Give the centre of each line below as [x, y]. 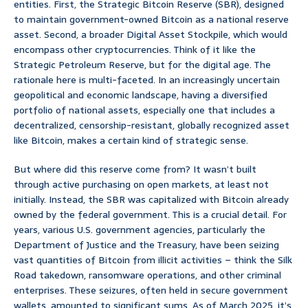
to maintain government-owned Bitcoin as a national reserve [151, 20]
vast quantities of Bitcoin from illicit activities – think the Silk [153, 260]
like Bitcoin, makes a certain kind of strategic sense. [131, 141]
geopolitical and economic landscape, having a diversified [141, 95]
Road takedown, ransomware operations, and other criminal [147, 275]
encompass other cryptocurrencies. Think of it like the [135, 50]
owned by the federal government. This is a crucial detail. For [150, 215]
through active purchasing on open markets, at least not [141, 185]
